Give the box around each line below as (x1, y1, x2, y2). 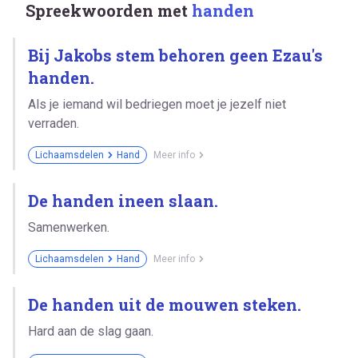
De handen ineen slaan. (28, 189, 218, 211)
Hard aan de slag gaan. (28, 323, 153, 339)
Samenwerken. (28, 219, 109, 235)
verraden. (28, 115, 79, 131)
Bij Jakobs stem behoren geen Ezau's (28, 44, 323, 66)
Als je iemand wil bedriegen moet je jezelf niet (28, 96, 286, 112)
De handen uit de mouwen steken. (28, 293, 301, 315)
